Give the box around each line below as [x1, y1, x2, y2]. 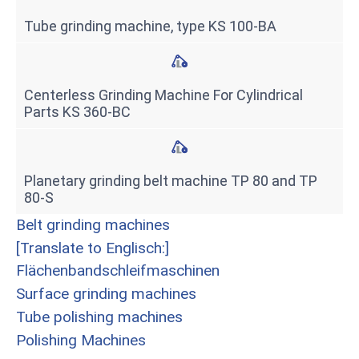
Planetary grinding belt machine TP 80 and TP [24, 172, 317, 189]
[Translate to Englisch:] [16, 239, 169, 257]
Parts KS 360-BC [24, 103, 131, 120]
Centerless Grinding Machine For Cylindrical [24, 87, 303, 103]
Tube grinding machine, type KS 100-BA [24, 18, 276, 34]
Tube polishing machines [16, 308, 183, 326]
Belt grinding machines [16, 216, 170, 234]
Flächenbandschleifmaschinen [16, 261, 220, 280]
